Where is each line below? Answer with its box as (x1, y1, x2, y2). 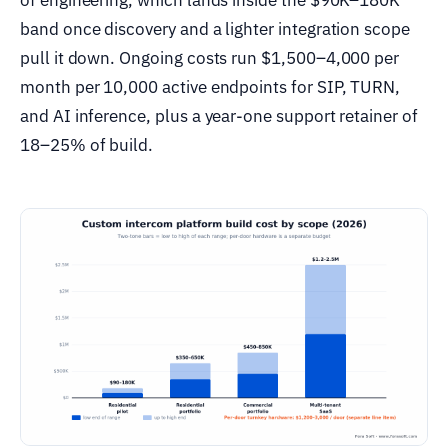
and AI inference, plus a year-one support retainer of (20, 104, 418, 127)
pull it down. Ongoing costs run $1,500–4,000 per (20, 46, 400, 69)
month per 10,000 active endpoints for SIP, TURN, (20, 75, 401, 98)
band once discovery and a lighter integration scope (20, 17, 410, 40)
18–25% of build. (20, 133, 154, 156)
